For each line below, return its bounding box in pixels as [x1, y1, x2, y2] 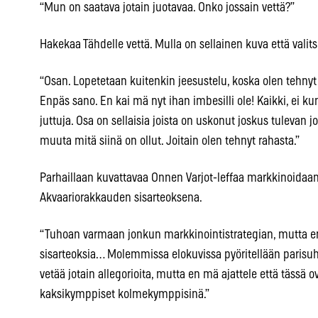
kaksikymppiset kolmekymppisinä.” [40, 288, 209, 302]
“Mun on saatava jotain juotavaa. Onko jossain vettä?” [40, 1, 295, 15]
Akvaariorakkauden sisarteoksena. [40, 192, 202, 205]
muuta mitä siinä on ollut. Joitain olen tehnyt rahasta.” [40, 135, 300, 148]
